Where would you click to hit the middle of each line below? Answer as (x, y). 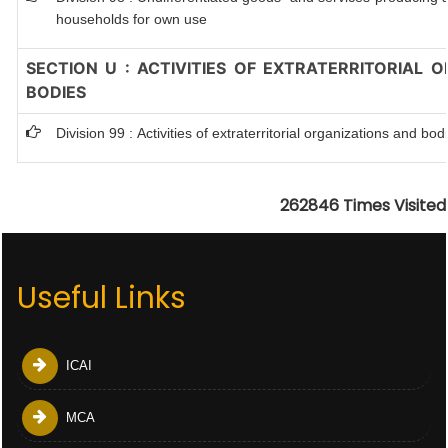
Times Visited (394, 205)
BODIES (56, 92)
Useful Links (101, 298)
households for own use (131, 19)
